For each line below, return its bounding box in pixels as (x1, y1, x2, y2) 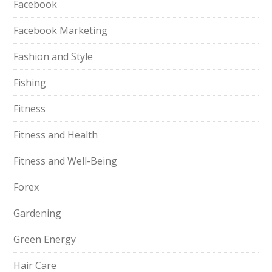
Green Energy (13, 233, 76, 246)
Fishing (13, 76, 47, 89)
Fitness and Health (13, 128, 98, 141)
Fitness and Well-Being (13, 154, 118, 168)
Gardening (13, 206, 62, 220)
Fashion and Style (13, 50, 93, 63)
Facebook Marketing (13, 24, 108, 37)
